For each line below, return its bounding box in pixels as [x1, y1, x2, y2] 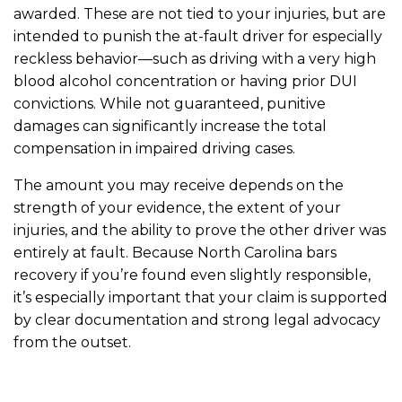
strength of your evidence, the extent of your [13, 198, 341, 216]
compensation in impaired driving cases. [13, 139, 295, 157]
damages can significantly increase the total [13, 117, 327, 135]
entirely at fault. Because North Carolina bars [13, 243, 336, 261]
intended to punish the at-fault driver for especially [13, 27, 382, 45]
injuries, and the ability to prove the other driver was [13, 221, 386, 239]
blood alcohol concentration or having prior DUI [13, 72, 357, 90]
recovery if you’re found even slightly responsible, [13, 266, 371, 284]
